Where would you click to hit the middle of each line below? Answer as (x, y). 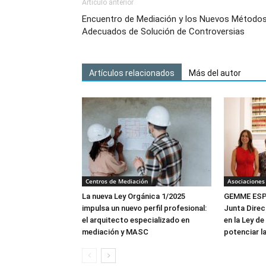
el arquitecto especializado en (136, 220)
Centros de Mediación (117, 181)
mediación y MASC (115, 232)
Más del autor (215, 73)
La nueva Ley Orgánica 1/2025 (134, 196)
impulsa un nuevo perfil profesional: (144, 208)
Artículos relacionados (132, 73)
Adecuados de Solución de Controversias (163, 31)
